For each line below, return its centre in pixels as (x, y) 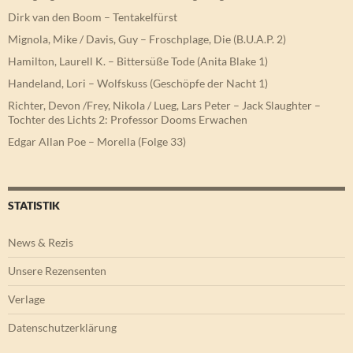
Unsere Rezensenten (57, 270)
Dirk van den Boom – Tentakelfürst (93, 17)
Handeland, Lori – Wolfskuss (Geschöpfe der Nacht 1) (138, 83)
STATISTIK (34, 205)
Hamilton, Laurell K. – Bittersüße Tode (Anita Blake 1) (138, 61)
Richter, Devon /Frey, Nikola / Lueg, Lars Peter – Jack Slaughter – (164, 105)
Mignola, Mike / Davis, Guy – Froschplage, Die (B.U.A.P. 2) (147, 39)
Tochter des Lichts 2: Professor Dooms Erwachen (128, 119)
